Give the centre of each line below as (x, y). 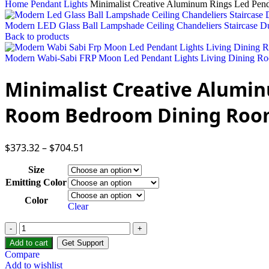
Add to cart (29, 243)
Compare (22, 254)
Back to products (37, 36)
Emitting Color (36, 182)
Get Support (83, 243)
